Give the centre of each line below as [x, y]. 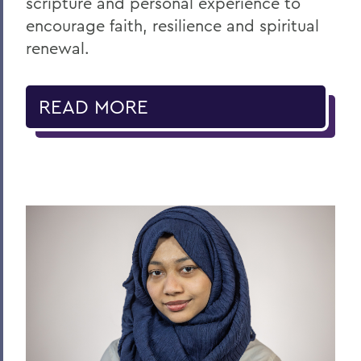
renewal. [58, 48]
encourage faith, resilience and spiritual [172, 25]
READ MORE [93, 106]
